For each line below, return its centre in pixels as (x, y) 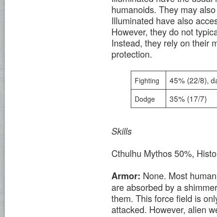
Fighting (147, 80)
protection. (133, 54)
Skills (122, 131)
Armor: (127, 176)
